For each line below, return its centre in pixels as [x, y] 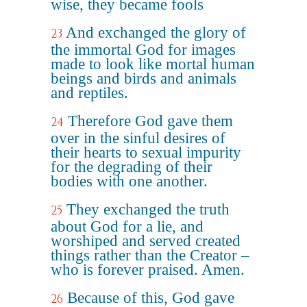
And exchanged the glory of [156, 33]
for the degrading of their [132, 167]
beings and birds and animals [144, 78]
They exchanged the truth [148, 209]
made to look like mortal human [153, 64]
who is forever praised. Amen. [148, 270]
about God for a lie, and [127, 226]
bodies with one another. [129, 181]
